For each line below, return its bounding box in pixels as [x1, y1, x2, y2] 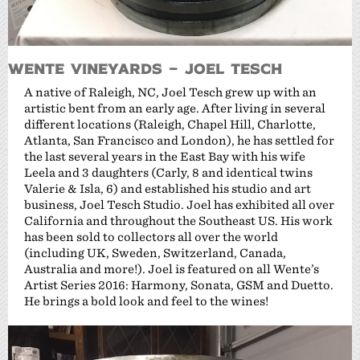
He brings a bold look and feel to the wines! [24, 293, 268, 308]
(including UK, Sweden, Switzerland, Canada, [24, 245, 286, 260]
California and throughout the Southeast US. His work [24, 213, 333, 227]
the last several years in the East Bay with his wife [24, 149, 305, 163]
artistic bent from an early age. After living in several [24, 100, 325, 115]
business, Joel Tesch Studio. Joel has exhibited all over [24, 197, 334, 211]
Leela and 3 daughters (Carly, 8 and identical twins [24, 165, 313, 179]
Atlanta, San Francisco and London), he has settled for [24, 133, 334, 147]
